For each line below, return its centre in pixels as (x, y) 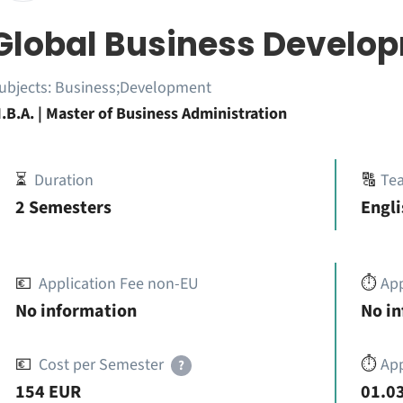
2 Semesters (63, 208)
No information (76, 311)
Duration (63, 180)
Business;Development (133, 88)
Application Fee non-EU (118, 284)
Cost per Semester (101, 365)
